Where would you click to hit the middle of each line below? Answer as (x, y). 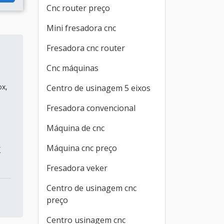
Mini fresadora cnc (81, 28)
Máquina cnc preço (82, 148)
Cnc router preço (78, 8)
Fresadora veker (77, 168)
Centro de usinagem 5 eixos (98, 88)
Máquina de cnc (75, 128)
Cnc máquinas (72, 68)
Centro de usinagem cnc (91, 188)
